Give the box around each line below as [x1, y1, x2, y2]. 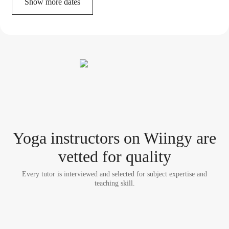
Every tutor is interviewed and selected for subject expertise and [22, 170, 207, 178]
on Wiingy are [120, 129, 216, 147]
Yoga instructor [13, 129, 113, 147]
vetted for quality [58, 147, 171, 166]
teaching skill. [94, 179, 135, 187]
